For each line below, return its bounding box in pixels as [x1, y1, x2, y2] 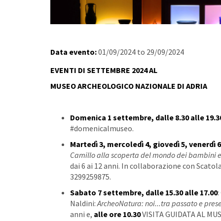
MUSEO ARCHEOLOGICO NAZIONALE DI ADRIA [50, 81, 207, 91]
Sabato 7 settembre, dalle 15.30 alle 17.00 [70, 187, 218, 197]
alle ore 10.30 [94, 209, 141, 219]
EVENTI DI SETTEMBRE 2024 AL [50, 65, 159, 75]
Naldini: [70, 198, 97, 208]
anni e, [70, 209, 94, 219]
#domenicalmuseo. [70, 123, 134, 133]
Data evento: [50, 47, 98, 57]
